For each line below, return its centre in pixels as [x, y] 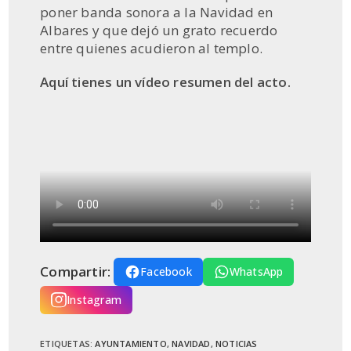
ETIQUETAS [65, 343]
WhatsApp [256, 272]
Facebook [166, 272]
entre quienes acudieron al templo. [152, 48]
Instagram [94, 300]
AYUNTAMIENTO [131, 343]
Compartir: [76, 272]
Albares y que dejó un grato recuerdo [159, 30]
